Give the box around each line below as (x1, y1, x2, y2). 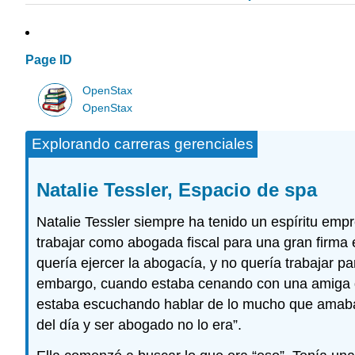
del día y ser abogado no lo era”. (36, 317, 242, 334)
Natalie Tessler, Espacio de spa (36, 179, 317, 201)
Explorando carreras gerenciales (32, 136, 254, 153)
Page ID (25, 53, 72, 67)
